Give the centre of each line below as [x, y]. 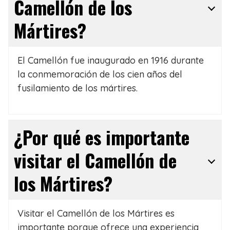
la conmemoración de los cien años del [100, 74]
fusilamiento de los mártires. [77, 88]
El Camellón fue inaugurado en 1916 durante [110, 61]
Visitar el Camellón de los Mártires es [96, 214]
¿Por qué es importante [102, 137]
